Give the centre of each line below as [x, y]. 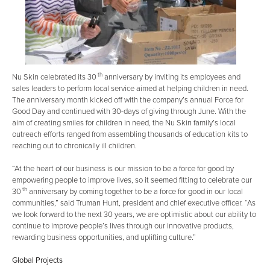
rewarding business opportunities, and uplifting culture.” [104, 237]
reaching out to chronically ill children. [74, 146]
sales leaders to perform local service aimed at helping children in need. [130, 89]
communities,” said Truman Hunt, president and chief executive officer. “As [134, 203]
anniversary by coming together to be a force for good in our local [135, 192]
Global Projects [37, 260]
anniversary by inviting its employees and [171, 77]
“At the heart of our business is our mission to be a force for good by [123, 169]
